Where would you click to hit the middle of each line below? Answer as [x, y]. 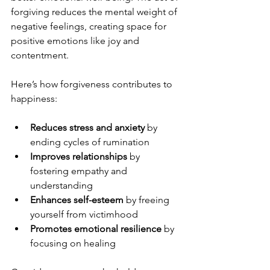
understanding [64, 186]
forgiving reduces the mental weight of [95, 12]
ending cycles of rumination [92, 142]
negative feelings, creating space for [90, 27]
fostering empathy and [80, 171]
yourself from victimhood [86, 215]
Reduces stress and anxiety [87, 128]
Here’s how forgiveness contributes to [93, 84]
